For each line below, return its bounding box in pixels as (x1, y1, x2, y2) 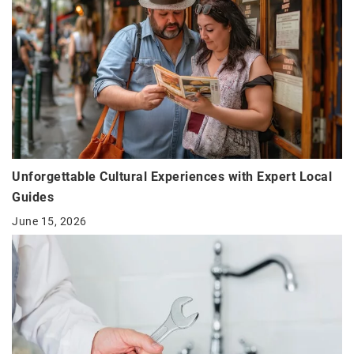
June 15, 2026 (12, 215, 87, 228)
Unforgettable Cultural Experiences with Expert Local (12, 169, 332, 185)
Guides (12, 190, 54, 205)
